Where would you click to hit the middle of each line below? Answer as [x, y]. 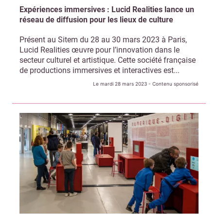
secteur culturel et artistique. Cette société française [108, 60]
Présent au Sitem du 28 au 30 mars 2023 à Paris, [103, 40]
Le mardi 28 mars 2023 [120, 84]
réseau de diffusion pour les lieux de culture [96, 20]
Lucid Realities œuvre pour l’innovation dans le [100, 50]
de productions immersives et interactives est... [100, 71]
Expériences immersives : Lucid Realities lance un [107, 10]
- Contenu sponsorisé [173, 84]
